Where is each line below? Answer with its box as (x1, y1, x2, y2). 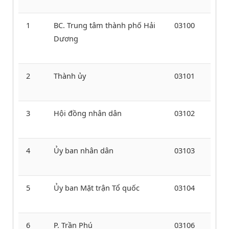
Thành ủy (54, 70, 86, 81)
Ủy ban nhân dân (54, 145, 113, 155)
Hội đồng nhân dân (54, 107, 122, 118)
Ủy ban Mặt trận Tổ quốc (54, 182, 140, 193)
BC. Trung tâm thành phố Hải (54, 19, 155, 30)
